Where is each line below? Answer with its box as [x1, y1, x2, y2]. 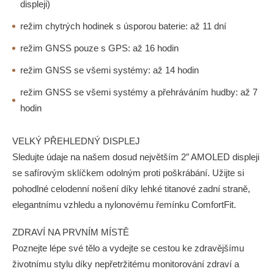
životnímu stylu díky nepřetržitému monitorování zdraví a [12, 259, 239, 269]
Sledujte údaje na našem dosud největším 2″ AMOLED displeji [12, 152, 259, 162]
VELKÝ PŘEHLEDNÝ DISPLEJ [12, 136, 140, 146]
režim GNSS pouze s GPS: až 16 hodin [20, 43, 179, 53]
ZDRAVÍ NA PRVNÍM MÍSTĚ [12, 227, 129, 237]
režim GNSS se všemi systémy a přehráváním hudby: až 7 [20, 87, 257, 97]
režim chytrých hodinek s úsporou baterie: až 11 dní [20, 21, 226, 31]
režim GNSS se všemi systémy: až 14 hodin [20, 65, 199, 75]
